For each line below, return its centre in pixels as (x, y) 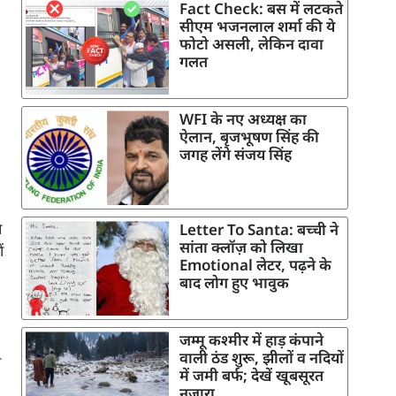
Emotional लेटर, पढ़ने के (255, 265)
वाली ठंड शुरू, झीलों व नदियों (262, 358)
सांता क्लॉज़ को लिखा (241, 247)
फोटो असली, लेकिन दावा (251, 44)
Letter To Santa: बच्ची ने (259, 230)
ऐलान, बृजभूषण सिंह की (249, 137)
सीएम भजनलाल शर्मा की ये (257, 27)
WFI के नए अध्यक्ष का (243, 119)
